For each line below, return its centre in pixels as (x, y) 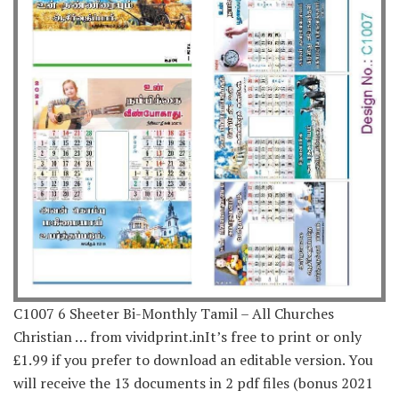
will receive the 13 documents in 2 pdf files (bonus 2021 (193, 383)
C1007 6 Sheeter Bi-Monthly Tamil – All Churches (174, 314)
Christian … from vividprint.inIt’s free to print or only (187, 337)
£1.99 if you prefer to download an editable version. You (193, 360)
